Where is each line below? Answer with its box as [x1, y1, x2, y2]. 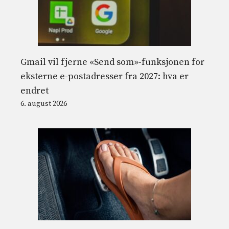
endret [20, 84, 49, 97]
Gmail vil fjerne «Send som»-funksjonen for [20, 56, 204, 68]
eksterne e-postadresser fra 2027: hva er [20, 70, 189, 82]
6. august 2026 [20, 99, 67, 108]
